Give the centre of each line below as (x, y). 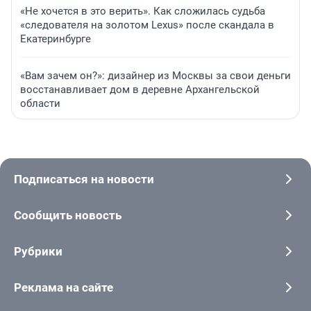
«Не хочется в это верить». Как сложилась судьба (143, 11)
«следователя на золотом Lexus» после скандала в (147, 25)
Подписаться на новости (84, 179)
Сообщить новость (68, 216)
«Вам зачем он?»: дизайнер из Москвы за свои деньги (155, 76)
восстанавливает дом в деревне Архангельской (140, 90)
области (40, 104)
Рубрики (38, 252)
